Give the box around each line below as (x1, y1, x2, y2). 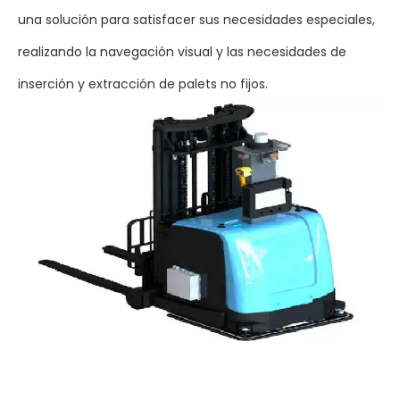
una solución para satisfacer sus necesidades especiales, (18, 11, 375, 29)
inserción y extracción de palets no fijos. (18, 75, 268, 93)
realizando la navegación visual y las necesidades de (18, 43, 346, 61)
